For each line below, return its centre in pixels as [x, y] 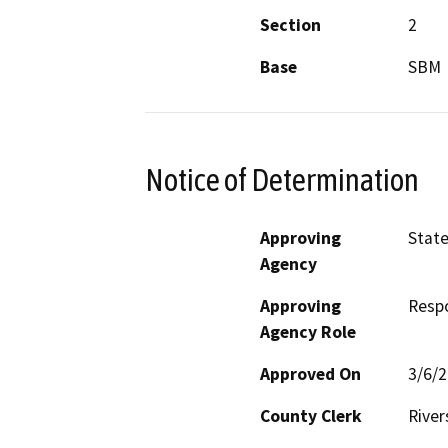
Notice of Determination [282, 179]
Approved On [310, 373]
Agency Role [308, 331]
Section [290, 25]
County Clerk [311, 415]
